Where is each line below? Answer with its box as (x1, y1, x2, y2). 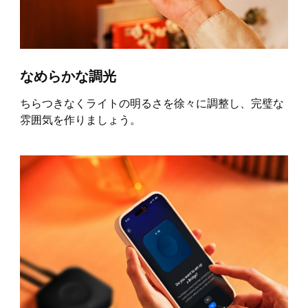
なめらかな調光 (19, 69, 116, 85)
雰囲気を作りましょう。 (19, 114, 141, 126)
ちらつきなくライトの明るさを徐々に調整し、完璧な (19, 98, 284, 110)
